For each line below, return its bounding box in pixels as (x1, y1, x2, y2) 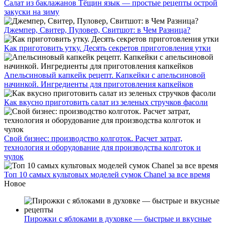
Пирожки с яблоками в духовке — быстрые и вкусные (24, 214, 211, 223)
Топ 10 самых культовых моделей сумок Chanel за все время (4, 170, 210, 179)
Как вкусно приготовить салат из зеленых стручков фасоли (4, 98, 208, 107)
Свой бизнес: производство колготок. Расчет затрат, (4, 134, 182, 143)
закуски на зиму (4, 8, 59, 17)
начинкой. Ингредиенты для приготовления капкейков (4, 80, 193, 89)
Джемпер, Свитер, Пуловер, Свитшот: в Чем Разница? (4, 26, 190, 35)
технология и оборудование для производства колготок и (4, 143, 201, 152)
